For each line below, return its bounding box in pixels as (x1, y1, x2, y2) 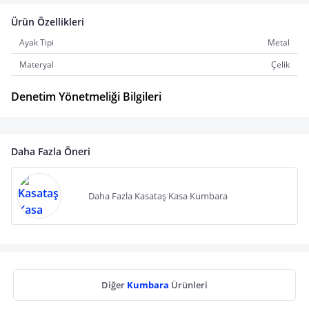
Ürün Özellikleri (11, 15, 84, 28)
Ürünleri (171, 279, 208, 291)
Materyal (19, 59, 54, 70)
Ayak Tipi (19, 37, 54, 48)
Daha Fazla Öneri (11, 145, 90, 158)
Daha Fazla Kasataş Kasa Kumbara (88, 190, 228, 202)
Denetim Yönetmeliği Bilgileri (11, 89, 161, 104)
